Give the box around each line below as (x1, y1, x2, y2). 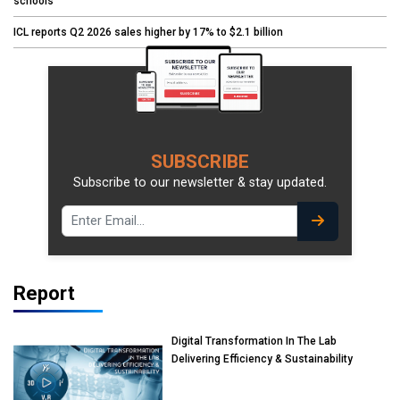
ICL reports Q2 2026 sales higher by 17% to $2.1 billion (13, 25, 283, 38)
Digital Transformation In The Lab (171, 334, 337, 347)
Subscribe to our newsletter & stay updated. (73, 174, 327, 190)
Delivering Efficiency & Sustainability (171, 352, 354, 365)
